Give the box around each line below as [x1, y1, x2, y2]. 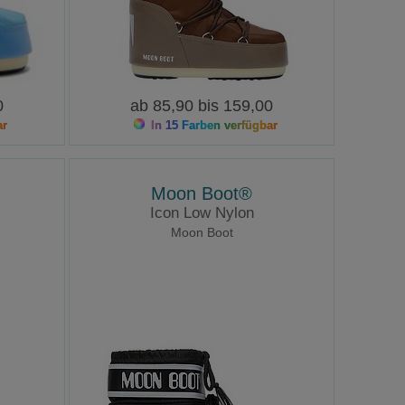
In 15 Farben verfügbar [146, 118, 278, 132]
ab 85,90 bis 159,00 [130, 96, 274, 115]
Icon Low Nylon [149, 204, 254, 222]
